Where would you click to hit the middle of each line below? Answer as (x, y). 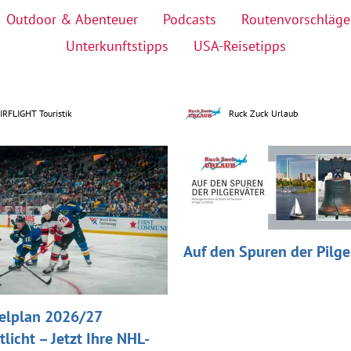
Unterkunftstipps (117, 45)
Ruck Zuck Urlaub (263, 113)
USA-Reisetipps (239, 45)
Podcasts (189, 19)
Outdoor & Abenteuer (72, 19)
